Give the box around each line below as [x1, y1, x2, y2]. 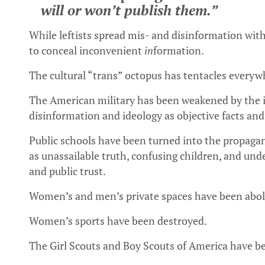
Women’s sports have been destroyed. [29, 214, 207, 228]
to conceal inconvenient [29, 43, 144, 57]
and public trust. [29, 164, 106, 178]
